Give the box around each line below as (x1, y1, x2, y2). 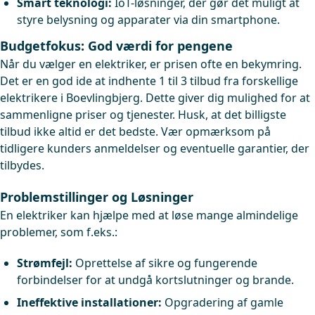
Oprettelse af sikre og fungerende (72, 255, 257, 271)
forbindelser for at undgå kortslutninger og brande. (17, 272, 294, 288)
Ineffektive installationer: (17, 295, 162, 310)
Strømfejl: (17, 255, 72, 271)
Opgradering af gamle (162, 295, 283, 310)
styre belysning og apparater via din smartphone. (17, 12, 280, 27)
